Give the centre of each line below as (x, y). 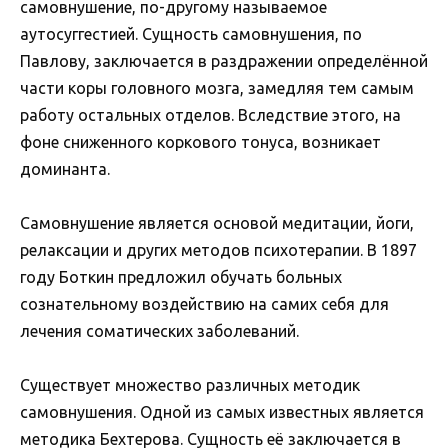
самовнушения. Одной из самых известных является (222, 412)
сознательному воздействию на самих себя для (204, 304)
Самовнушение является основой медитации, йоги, (217, 223)
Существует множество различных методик (190, 385)
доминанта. (65, 169)
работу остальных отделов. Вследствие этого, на (210, 115)
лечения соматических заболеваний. (159, 331)
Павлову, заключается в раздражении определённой (224, 61)
